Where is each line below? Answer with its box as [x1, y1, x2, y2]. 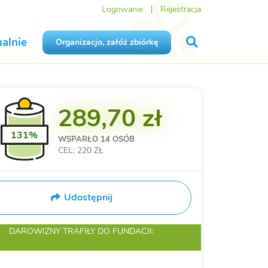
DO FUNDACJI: [97, 225, 154, 237]
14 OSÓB [100, 134, 135, 145]
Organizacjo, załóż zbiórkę [55, 36, 158, 48]
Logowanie [101, 4, 143, 15]
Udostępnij [63, 191, 112, 205]
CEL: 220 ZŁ [57, 144, 103, 157]
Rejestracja [160, 4, 201, 15]
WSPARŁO [57, 134, 100, 145]
